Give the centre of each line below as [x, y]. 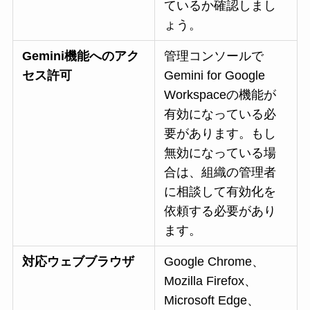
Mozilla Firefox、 [211, 281]
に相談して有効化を [220, 191]
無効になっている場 [220, 153]
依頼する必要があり [220, 211]
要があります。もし [220, 133]
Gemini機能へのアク [81, 56]
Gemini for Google [215, 75]
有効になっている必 [220, 114]
